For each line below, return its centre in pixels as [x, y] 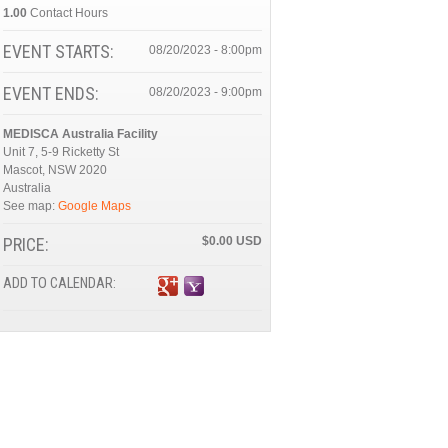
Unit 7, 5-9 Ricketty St [60, 152]
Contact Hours [68, 13]
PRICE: [25, 244]
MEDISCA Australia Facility [80, 134]
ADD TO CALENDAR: [60, 283]
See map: [30, 206]
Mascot [22, 170]
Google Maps [94, 206]
